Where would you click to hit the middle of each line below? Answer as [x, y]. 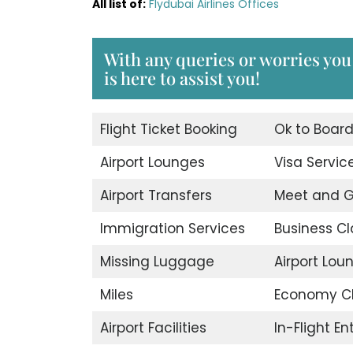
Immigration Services [172, 229]
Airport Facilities [153, 328]
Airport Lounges [152, 163]
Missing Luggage [157, 262]
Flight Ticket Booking [168, 130]
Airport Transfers [156, 196]
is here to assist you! [182, 78]
